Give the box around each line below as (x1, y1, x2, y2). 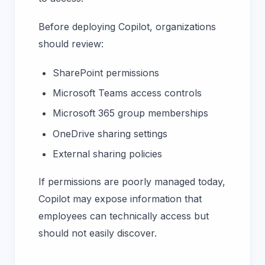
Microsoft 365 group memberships (53, 107, 208, 119)
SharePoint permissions (53, 66, 159, 79)
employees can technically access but (38, 210, 209, 222)
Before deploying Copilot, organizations (38, 21, 216, 33)
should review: (38, 38, 104, 50)
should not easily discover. (38, 227, 160, 240)
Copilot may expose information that (38, 193, 202, 205)
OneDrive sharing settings (53, 127, 167, 140)
